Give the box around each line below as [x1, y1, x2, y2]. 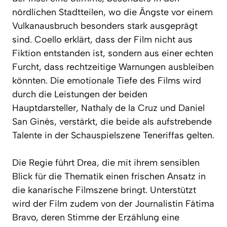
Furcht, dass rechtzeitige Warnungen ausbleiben [12, 61, 214, 72]
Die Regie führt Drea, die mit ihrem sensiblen [12, 157, 200, 168]
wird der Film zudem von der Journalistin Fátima [12, 198, 214, 209]
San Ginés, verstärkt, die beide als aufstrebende [12, 116, 212, 127]
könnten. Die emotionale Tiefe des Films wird [12, 74, 201, 86]
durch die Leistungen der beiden [12, 88, 147, 100]
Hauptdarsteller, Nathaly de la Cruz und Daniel [12, 102, 205, 113]
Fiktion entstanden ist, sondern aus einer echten [12, 47, 213, 59]
